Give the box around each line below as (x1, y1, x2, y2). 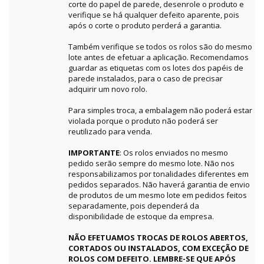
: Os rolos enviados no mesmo (120, 147, 228, 159)
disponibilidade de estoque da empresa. (68, 211, 214, 222)
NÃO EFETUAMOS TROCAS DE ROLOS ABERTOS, (68, 232, 248, 243)
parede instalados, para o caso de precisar (68, 73, 223, 84)
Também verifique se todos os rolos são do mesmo (68, 41, 252, 52)
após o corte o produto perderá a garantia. (68, 20, 222, 31)
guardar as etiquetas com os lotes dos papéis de (68, 62, 243, 74)
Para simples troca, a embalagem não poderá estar (68, 105, 252, 116)
